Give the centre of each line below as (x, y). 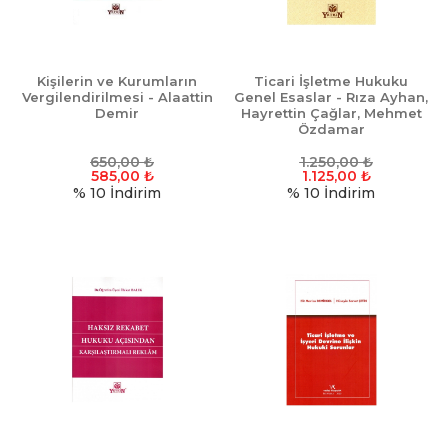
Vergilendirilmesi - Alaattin (117, 97)
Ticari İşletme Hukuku (331, 81)
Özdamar (331, 129)
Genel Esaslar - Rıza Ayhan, (331, 97)
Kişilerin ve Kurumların (117, 81)
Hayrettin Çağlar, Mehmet (331, 113)
